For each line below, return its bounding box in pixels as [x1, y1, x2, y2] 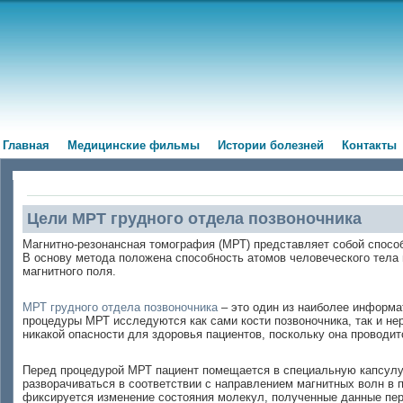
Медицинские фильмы [67, 139, 200, 152]
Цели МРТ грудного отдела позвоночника [27, 210, 362, 228]
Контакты [342, 139, 397, 152]
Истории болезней [218, 139, 324, 152]
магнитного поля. [22, 264, 116, 278]
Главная [3, 139, 49, 152]
